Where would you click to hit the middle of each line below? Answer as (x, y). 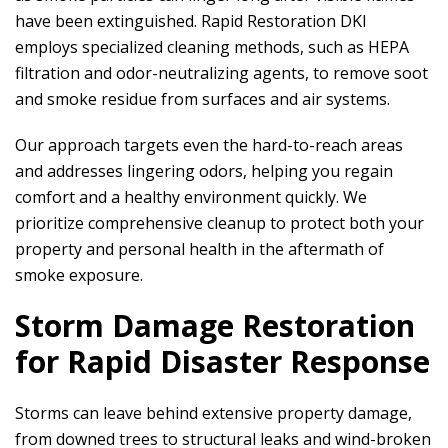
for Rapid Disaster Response (222, 361)
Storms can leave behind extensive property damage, (213, 413)
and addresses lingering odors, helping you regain (204, 171)
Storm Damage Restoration (215, 325)
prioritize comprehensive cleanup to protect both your (219, 223)
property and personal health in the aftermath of (199, 249)
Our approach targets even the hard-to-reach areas (209, 145)
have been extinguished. (108, 21)
